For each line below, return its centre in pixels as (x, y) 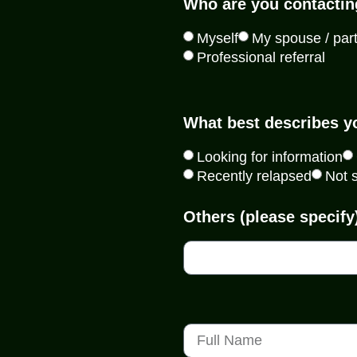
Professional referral (261, 57)
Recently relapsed (254, 176)
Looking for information (270, 157)
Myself (218, 38)
